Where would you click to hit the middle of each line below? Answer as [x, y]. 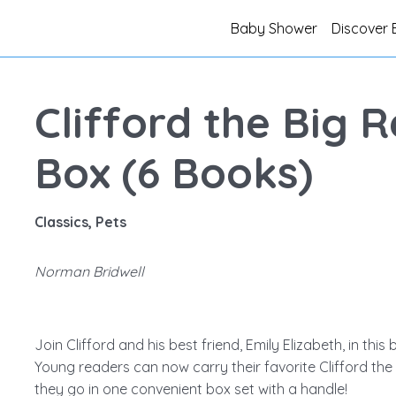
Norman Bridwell [89, 271]
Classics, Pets [80, 222]
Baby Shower [274, 28]
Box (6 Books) [173, 172]
